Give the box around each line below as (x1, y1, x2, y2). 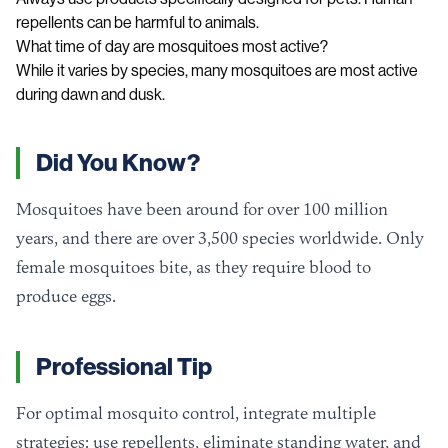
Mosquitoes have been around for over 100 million (16, 199, 388, 220)
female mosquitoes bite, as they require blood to (16, 257, 371, 278)
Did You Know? (36, 149, 200, 178)
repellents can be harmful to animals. (16, 13, 259, 33)
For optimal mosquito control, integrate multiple (16, 403, 376, 424)
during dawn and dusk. (16, 85, 165, 105)
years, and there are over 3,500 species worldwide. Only (16, 228, 424, 249)
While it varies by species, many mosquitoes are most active (16, 61, 418, 81)
